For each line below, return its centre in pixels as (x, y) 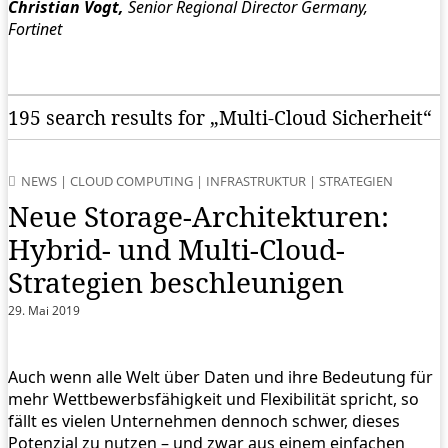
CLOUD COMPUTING (131, 181)
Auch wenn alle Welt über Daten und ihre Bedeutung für (220, 377)
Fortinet (53, 29)
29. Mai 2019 (44, 311)
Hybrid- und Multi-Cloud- (176, 249)
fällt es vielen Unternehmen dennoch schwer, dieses (204, 421)
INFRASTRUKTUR (256, 181)
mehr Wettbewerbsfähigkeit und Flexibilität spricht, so (213, 399)
